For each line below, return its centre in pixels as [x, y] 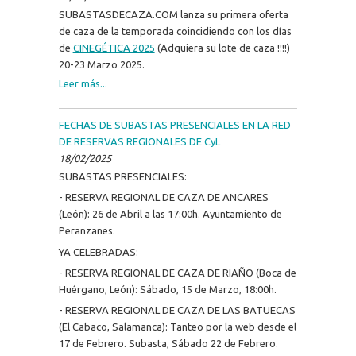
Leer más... [83, 83]
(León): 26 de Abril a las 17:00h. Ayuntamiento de [170, 214]
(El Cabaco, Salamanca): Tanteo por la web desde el [177, 326]
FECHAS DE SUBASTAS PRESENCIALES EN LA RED [174, 124]
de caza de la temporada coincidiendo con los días [175, 31]
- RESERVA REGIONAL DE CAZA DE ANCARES [163, 197]
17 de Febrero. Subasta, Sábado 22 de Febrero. [168, 343]
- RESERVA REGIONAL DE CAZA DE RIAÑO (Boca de [177, 272]
